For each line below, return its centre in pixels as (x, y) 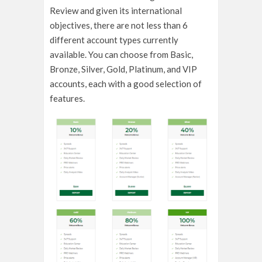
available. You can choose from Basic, (121, 55)
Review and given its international (116, 11)
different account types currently (114, 40)
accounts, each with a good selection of (126, 84)
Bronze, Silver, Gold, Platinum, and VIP (123, 69)
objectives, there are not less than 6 (119, 25)
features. (67, 99)
